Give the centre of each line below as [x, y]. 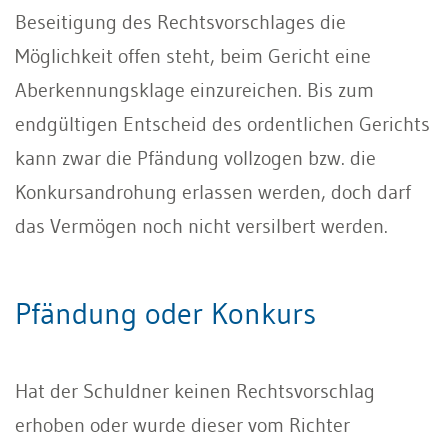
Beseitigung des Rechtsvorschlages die [180, 21]
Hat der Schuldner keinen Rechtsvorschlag [195, 390]
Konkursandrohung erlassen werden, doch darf [213, 191]
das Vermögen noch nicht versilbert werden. [201, 225]
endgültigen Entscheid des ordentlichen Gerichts [222, 123]
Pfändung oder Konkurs [165, 313]
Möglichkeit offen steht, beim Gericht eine [193, 55]
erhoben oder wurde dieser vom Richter [182, 424]
